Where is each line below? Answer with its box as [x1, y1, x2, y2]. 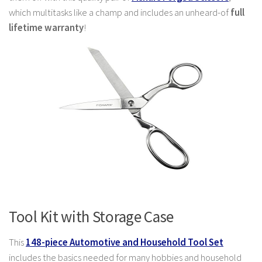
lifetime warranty [9, 22, 84, 35]
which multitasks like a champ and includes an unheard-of [9, 6, 230, 19]
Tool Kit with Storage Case [9, 206, 174, 226]
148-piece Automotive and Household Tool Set [26, 236, 223, 249]
